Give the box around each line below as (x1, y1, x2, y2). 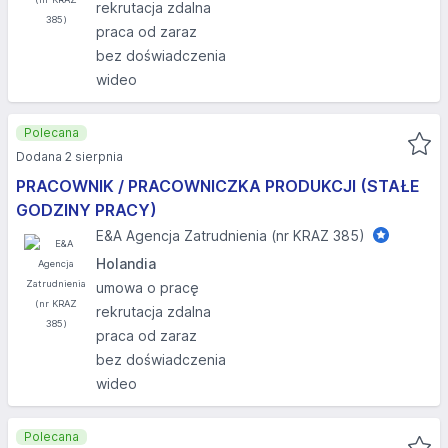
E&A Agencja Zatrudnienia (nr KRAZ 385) (96, 227, 365, 244)
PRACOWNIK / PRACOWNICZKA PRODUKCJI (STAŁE (16, 176, 420, 196)
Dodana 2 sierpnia (16, 149, 123, 164)
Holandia (96, 255, 156, 272)
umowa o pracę (96, 279, 199, 296)
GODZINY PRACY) (16, 200, 157, 220)
